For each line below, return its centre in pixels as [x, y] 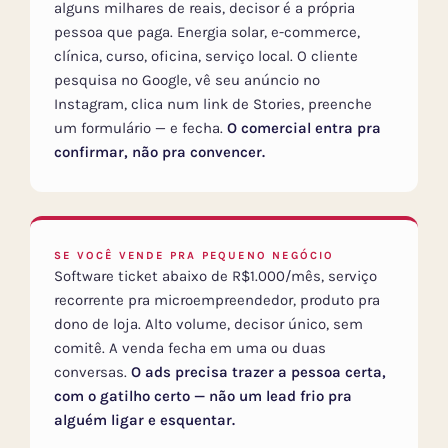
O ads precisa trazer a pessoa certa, [258, 372]
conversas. [92, 372]
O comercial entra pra [304, 128]
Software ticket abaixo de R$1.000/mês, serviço [215, 276]
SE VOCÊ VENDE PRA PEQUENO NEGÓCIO [194, 256]
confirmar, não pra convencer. [159, 152]
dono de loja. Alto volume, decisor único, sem [208, 324]
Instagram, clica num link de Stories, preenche [213, 104]
